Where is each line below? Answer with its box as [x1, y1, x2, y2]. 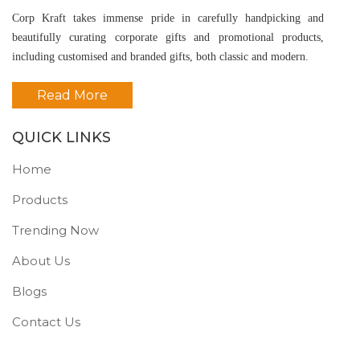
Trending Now [12, 223, 99, 239]
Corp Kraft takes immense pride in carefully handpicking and [12, 12, 324, 25]
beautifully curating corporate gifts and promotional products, [12, 31, 324, 44]
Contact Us [12, 314, 80, 330]
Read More [37, 88, 108, 104]
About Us [12, 253, 70, 269]
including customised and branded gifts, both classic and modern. [12, 51, 309, 63]
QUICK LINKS [12, 129, 111, 147]
